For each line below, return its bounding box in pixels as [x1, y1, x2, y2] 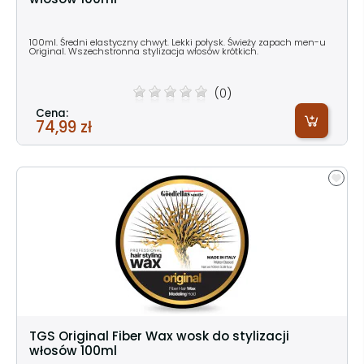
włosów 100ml [29, 341, 117, 359]
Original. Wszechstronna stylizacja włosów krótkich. [29, 44, 258, 58]
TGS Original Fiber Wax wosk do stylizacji [29, 327, 289, 344]
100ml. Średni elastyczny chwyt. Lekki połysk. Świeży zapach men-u [29, 35, 326, 49]
